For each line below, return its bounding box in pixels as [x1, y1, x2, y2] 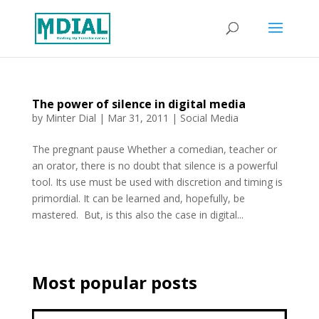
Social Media [179, 111, 239, 125]
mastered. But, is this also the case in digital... [31, 208, 244, 221]
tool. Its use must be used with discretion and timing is [31, 175, 283, 189]
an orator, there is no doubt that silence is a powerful [31, 159, 278, 172]
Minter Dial [45, 111, 96, 125]
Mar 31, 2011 [107, 111, 169, 125]
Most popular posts [31, 271, 197, 294]
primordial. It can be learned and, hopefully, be [31, 192, 245, 205]
